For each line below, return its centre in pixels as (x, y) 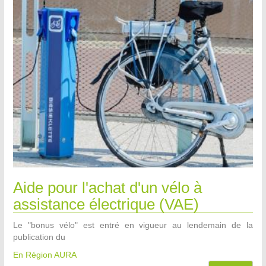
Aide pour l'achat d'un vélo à (107, 188)
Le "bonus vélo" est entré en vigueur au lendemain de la (133, 225)
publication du (39, 237)
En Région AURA (45, 255)
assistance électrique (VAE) (106, 205)
